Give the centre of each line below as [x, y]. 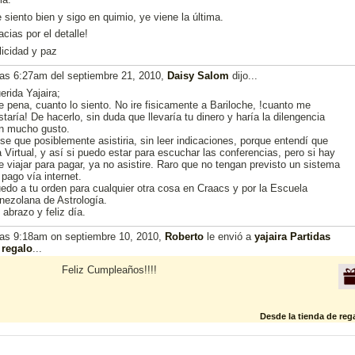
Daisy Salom [198, 75]
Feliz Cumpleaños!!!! [109, 269]
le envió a [229, 236]
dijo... [243, 75]
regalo [17, 248]
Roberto [184, 236]
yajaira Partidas [292, 236]
